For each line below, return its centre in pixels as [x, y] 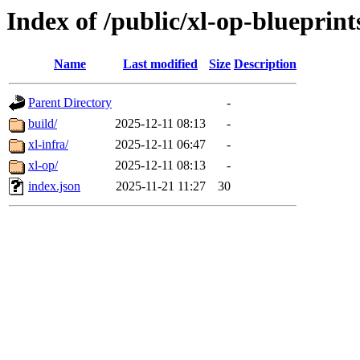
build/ [43, 124]
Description [265, 64]
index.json [54, 186]
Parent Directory [70, 103]
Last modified [160, 64]
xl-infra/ [48, 145]
